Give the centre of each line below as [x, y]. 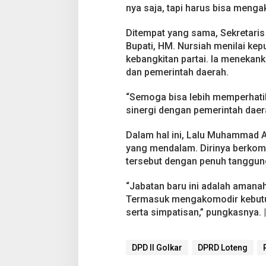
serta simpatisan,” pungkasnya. [194, 212]
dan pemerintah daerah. [177, 72]
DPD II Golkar [157, 247]
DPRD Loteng [222, 247]
